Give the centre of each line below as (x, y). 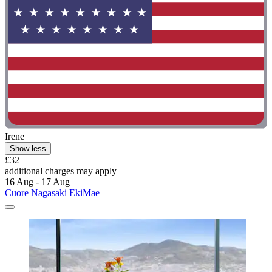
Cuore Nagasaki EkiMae (52, 192)
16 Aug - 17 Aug (37, 182)
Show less (28, 148)
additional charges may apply (61, 171)
